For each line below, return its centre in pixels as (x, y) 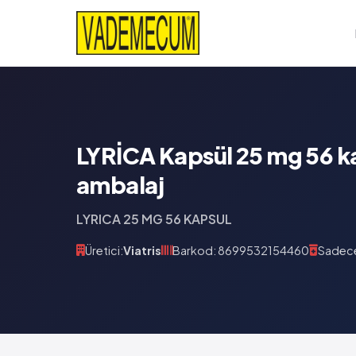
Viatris (142, 250)
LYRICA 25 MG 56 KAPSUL (154, 219)
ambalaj (120, 184)
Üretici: (104, 250)
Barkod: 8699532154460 (241, 250)
